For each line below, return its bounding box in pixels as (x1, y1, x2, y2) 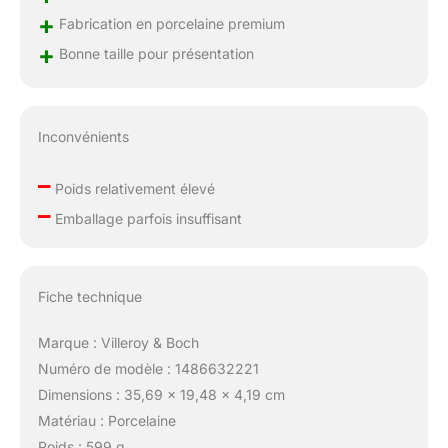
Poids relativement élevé (50, 179, 215, 197)
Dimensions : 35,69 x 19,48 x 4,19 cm (37, 385, 285, 403)
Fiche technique (37, 287, 142, 305)
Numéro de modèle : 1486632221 (37, 359, 259, 377)
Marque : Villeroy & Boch (37, 333, 199, 351)
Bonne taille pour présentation (54, 45, 254, 63)
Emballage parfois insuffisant (50, 209, 242, 227)
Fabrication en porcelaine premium (54, 15, 285, 33)
